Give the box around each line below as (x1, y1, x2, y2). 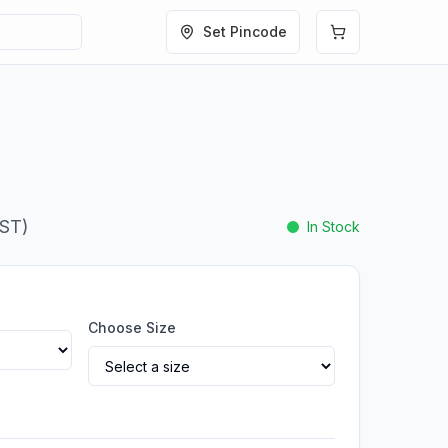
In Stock (307, 218, 360, 235)
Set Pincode (202, 23, 287, 40)
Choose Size (88, 319, 176, 336)
